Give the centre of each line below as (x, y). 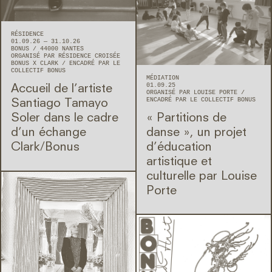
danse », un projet (196, 133)
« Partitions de (186, 118)
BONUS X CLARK (36, 63)
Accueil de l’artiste (62, 89)
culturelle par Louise (202, 176)
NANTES (73, 49)
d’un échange (49, 133)
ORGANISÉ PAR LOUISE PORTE (194, 92)
